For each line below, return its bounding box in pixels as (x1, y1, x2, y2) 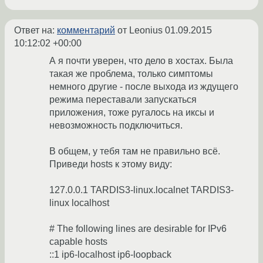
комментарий (57, 25, 115, 36)
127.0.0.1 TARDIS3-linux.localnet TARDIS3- (49, 185, 234, 195)
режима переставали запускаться (49, 95, 197, 105)
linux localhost (49, 198, 109, 208)
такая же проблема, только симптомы (49, 69, 213, 79)
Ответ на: (14, 25, 57, 36)
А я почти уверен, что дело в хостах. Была (49, 56, 233, 66)
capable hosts (49, 237, 107, 247)
